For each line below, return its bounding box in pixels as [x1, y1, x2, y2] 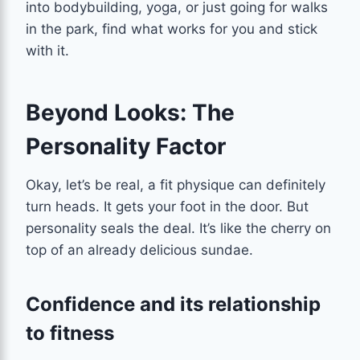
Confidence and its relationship [26, 292, 321, 316]
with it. [26, 42, 69, 59]
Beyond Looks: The [26, 98, 235, 126]
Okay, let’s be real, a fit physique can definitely [26, 176, 325, 193]
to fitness [26, 321, 114, 345]
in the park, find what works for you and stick [26, 20, 317, 37]
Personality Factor [26, 132, 226, 160]
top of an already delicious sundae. [26, 241, 253, 258]
